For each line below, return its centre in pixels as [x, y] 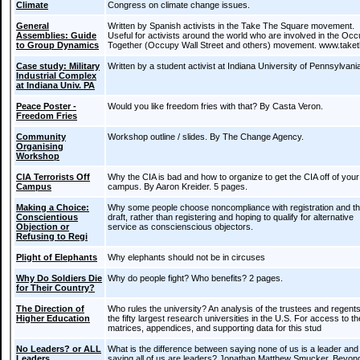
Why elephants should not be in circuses [186, 257]
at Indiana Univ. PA [55, 85]
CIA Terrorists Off [53, 177]
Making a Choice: [53, 207]
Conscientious [47, 217]
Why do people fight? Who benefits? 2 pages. [195, 278]
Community [41, 137]
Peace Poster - [46, 106]
